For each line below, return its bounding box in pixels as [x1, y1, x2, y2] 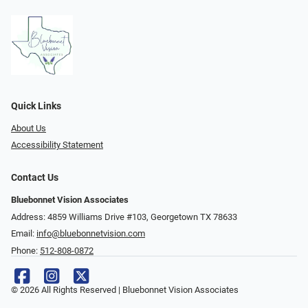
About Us [11, 122, 46, 133]
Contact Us [11, 172, 58, 184]
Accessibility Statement [11, 140, 103, 151]
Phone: [11, 245, 40, 256]
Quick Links [11, 100, 61, 112]
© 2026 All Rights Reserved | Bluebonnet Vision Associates [11, 285, 239, 295]
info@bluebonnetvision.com [36, 228, 145, 239]
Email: [11, 228, 36, 239]
